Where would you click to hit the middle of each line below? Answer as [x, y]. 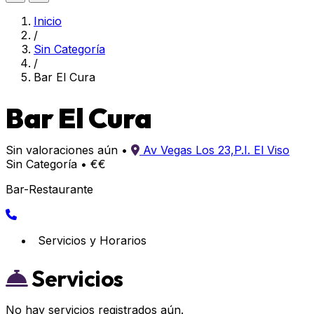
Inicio [48, 21]
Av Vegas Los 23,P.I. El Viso [216, 150]
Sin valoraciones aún [62, 150]
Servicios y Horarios [92, 240]
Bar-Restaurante [49, 189]
